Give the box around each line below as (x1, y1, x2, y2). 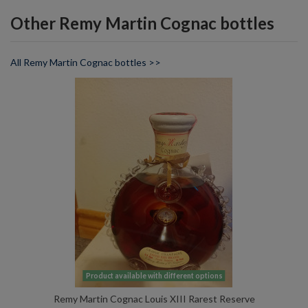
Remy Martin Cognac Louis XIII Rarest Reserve (53, 292, 255, 305)
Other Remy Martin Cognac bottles (10, 12, 274, 33)
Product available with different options (85, 271, 223, 280)
